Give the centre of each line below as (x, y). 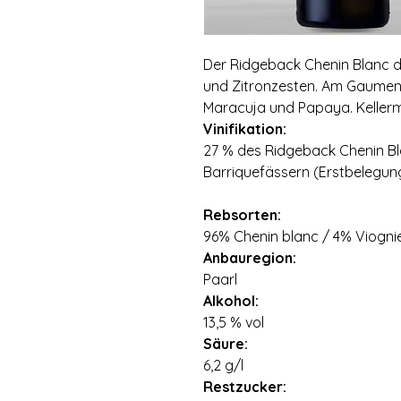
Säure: (226, 344)
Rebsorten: (242, 215)
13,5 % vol (234, 322)
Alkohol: (231, 301)
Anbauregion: (250, 258)
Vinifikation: (245, 129)
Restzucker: (245, 387)
